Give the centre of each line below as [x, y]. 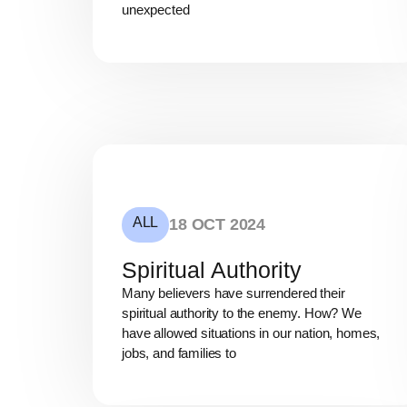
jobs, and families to [179, 352]
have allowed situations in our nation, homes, [251, 333]
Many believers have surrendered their [233, 293]
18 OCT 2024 [218, 224]
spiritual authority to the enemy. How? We [242, 313]
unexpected [156, 10]
